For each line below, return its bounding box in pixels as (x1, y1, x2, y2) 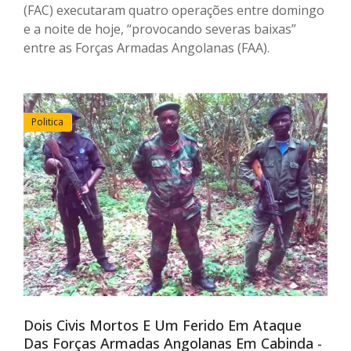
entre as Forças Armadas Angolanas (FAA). (24, 39, 270, 57)
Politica (31, 115, 63, 129)
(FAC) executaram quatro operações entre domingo (24, 2, 324, 20)
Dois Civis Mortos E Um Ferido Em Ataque (24, 316, 302, 335)
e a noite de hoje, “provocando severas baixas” (24, 20, 296, 38)
